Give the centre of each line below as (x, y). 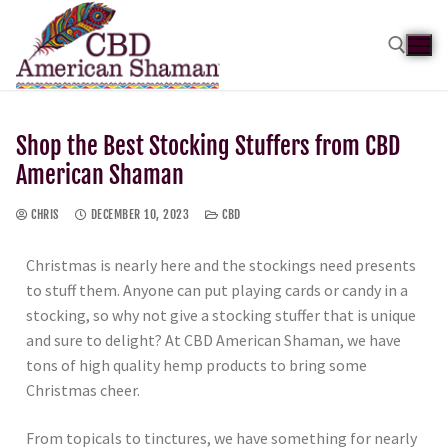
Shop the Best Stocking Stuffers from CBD (208, 145)
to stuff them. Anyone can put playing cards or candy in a (217, 290)
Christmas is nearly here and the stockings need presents (221, 265)
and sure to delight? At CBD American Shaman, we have (213, 340)
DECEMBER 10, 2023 (139, 214)
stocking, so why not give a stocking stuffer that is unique (221, 315)
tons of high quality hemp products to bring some (196, 365)
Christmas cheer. (83, 390)
